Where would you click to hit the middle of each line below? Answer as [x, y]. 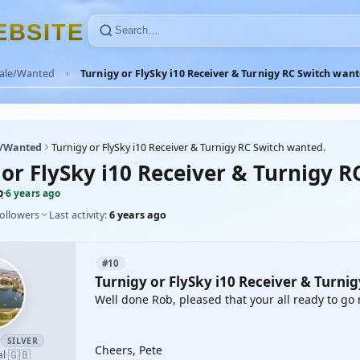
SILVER [22, 341]
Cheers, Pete [129, 350]
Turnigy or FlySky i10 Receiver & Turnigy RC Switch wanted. [188, 147]
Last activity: [79, 215]
